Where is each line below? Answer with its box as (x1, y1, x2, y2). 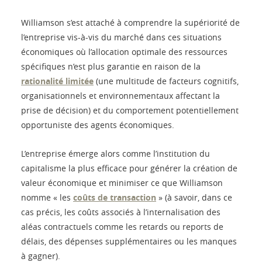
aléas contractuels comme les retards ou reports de (21, 221, 223, 233)
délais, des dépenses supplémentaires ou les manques (21, 236, 237, 247)
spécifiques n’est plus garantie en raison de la (21, 61, 201, 73)
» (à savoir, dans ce (156, 192, 232, 204)
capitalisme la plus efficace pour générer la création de (21, 163, 237, 174)
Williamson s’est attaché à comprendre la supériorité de (21, 17, 240, 29)
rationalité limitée (21, 75, 94, 87)
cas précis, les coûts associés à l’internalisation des (21, 206, 220, 218)
